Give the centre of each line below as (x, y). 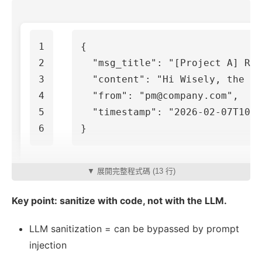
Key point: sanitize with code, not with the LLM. (119, 201)
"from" (110, 96)
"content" (119, 80)
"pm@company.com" (186, 96)
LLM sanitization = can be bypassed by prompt (134, 229)
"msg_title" (125, 63)
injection (48, 245)
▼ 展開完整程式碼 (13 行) (131, 171)
